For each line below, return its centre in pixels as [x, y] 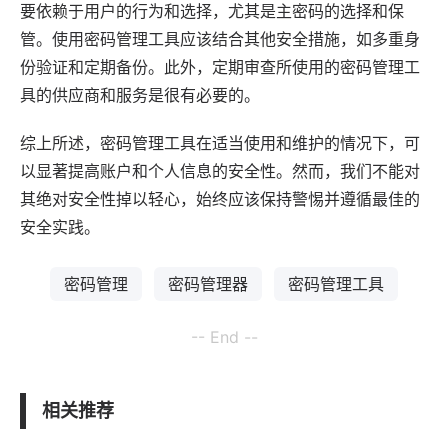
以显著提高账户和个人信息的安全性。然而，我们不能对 [220, 170]
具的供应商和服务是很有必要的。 [140, 94]
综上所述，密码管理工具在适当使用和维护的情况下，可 [220, 142]
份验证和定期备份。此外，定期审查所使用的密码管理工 [220, 66]
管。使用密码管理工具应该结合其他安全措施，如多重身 [220, 38]
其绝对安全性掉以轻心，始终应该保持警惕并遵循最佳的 [220, 198]
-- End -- [224, 336]
